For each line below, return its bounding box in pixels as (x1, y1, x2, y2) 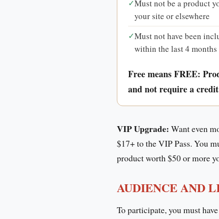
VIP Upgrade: (117, 122, 169, 135)
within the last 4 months (134, 43, 218, 54)
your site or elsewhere (134, 10, 210, 22)
